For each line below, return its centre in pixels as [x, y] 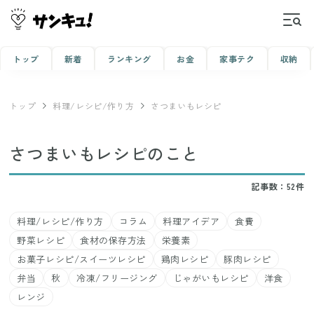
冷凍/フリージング [117, 278]
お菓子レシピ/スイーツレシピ [81, 259]
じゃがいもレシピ [211, 278]
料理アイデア [191, 221]
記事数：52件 [278, 186]
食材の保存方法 [113, 240]
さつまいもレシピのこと [104, 153]
